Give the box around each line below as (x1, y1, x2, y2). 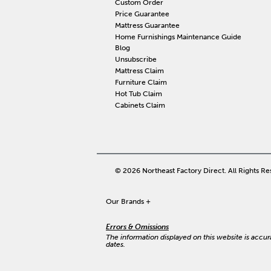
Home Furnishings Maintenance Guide (114, 32, 241, 41)
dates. (106, 239, 125, 249)
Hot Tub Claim (114, 90, 162, 99)
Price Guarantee (114, 9, 169, 18)
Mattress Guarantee (114, 21, 180, 30)
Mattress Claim (114, 67, 164, 76)
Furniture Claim (114, 78, 167, 87)
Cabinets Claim (114, 101, 165, 110)
